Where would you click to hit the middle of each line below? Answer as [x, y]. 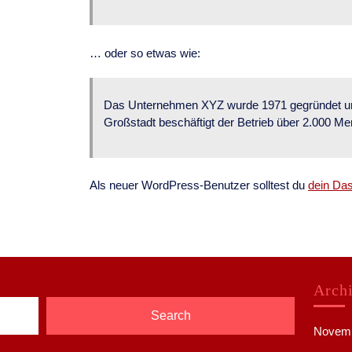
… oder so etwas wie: [145, 53]
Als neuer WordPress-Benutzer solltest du [199, 185]
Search [170, 315]
